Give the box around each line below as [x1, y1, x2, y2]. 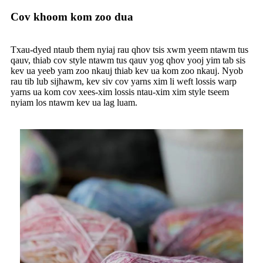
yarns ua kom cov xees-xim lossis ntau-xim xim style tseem [11, 87, 229, 97]
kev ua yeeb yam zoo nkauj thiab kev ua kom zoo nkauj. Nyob [11, 66, 243, 76]
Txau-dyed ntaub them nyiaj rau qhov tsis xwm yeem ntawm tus [11, 45, 248, 55]
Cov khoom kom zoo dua [11, 11, 133, 23]
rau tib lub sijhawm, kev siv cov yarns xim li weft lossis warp [11, 76, 237, 87]
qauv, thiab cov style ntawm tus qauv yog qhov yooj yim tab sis [11, 55, 245, 66]
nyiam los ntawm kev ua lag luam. [11, 97, 137, 108]
